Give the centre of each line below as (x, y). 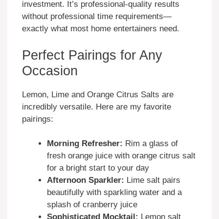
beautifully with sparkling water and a (114, 193)
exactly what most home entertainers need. (101, 29)
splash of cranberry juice (92, 205)
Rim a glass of (150, 144)
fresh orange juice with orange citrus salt (121, 156)
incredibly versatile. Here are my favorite (97, 107)
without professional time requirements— (97, 17)
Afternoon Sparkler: (86, 180)
